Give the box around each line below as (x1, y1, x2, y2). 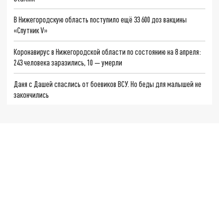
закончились (14, 89, 49, 99)
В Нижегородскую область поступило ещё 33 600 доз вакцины (14, 15, 187, 24)
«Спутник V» (14, 25, 48, 35)
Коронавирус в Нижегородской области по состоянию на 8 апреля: (14, 46, 201, 56)
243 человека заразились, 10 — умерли (14, 57, 123, 67)
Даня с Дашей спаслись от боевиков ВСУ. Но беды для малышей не (14, 79, 202, 88)
